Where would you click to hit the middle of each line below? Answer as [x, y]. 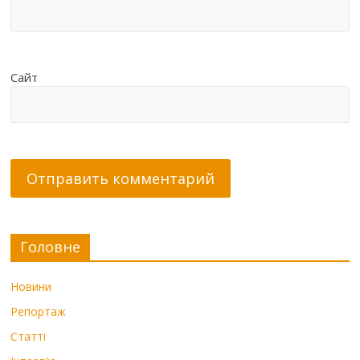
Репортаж [39, 311]
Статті [29, 336]
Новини [31, 286]
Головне [51, 246]
